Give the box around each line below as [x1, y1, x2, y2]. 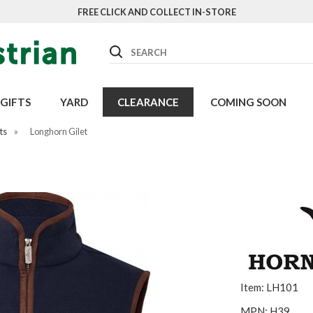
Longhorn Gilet [29, 126, 87, 137]
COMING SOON [210, 96, 286, 108]
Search [110, 43, 139, 54]
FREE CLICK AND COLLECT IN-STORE [77, 6, 236, 17]
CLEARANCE [117, 96, 179, 108]
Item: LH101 [240, 281, 298, 294]
